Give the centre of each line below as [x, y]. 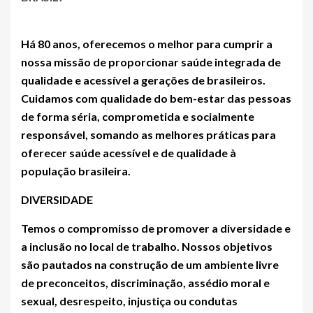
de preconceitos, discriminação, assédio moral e [145, 283]
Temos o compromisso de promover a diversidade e [156, 228]
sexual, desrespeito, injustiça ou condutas [129, 301]
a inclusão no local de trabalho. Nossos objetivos [147, 246]
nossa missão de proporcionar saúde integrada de [151, 62]
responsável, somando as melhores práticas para [148, 134]
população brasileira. [76, 171]
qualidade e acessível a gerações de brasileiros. [143, 80]
